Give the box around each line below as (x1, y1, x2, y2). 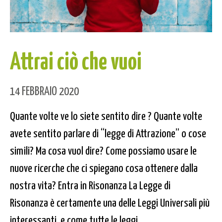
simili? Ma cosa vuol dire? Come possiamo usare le (10, 142, 197, 157)
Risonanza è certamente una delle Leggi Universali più (10, 194, 210, 209)
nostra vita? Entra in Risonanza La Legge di (10, 177, 170, 192)
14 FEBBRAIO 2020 (10, 82, 79, 98)
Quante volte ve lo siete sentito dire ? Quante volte (10, 108, 202, 122)
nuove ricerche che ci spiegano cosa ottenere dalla (10, 160, 198, 174)
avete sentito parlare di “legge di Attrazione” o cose (10, 125, 206, 140)
